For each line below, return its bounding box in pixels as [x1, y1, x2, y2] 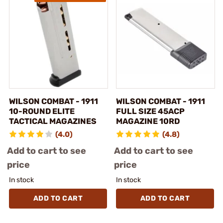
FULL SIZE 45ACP [116, 106, 185, 116]
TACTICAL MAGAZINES [9, 116, 97, 126]
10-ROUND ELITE [9, 106, 75, 116]
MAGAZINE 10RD [116, 116, 180, 126]
